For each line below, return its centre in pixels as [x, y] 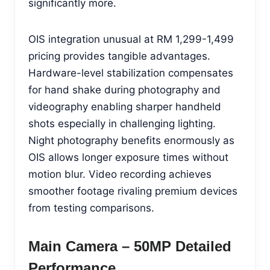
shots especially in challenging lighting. [122, 123]
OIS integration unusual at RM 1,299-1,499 [131, 39]
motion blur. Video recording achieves [120, 174]
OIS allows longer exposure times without [128, 157]
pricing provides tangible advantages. [119, 56]
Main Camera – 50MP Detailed [130, 246]
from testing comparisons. [91, 208]
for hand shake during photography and [124, 89]
